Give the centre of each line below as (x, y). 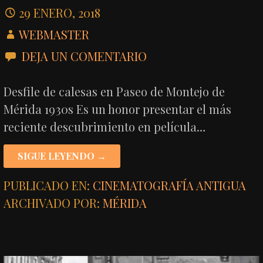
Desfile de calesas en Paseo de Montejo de (114, 91)
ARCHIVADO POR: (53, 203)
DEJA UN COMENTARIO (85, 56)
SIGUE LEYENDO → (62, 156)
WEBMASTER (54, 34)
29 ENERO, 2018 (60, 12)
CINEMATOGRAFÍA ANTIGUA (170, 185)
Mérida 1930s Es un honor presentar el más (118, 109)
